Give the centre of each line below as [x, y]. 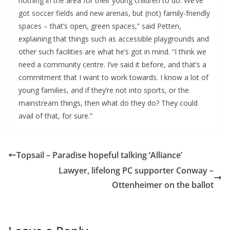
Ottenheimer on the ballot [163, 185]
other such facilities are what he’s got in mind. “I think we [112, 52]
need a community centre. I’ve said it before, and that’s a [112, 65]
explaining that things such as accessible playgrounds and [114, 39]
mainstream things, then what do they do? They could [108, 103]
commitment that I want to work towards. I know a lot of [113, 78]
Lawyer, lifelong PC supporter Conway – [136, 171]
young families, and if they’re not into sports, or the [104, 90]
